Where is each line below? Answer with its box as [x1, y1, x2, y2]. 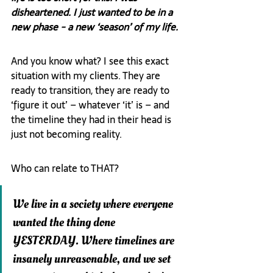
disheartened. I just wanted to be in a [11, 4, 175, 21]
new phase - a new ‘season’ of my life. [11, 19, 178, 35]
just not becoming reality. [11, 126, 122, 143]
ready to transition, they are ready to [11, 82, 172, 99]
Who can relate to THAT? [11, 160, 119, 177]
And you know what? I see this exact [11, 53, 171, 69]
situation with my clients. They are [11, 68, 163, 84]
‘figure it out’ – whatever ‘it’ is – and [11, 97, 172, 113]
